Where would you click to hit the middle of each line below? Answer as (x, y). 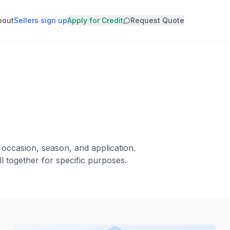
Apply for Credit (95, 20)
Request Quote (157, 20)
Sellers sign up (41, 20)
